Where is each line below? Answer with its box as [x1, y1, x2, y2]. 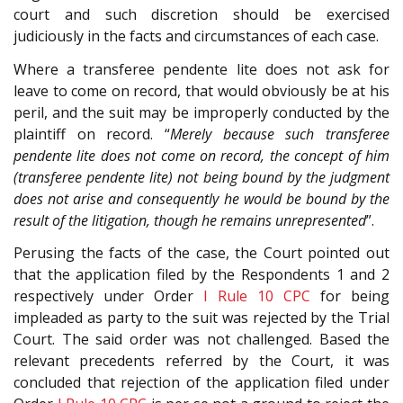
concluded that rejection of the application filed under [13, 372, 390, 393]
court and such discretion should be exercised [13, 4, 390, 25]
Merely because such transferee [170, 123, 390, 144]
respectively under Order [13, 286, 203, 307]
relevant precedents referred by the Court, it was [13, 351, 390, 372]
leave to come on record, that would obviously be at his [13, 80, 390, 101]
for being [310, 286, 390, 307]
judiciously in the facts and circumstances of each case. [13, 26, 379, 47]
